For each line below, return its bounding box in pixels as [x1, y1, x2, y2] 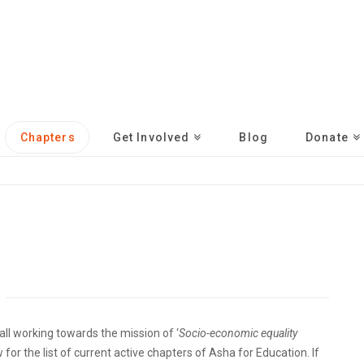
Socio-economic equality [178, 326, 297, 340]
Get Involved [112, 131, 190, 145]
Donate [305, 131, 349, 145]
